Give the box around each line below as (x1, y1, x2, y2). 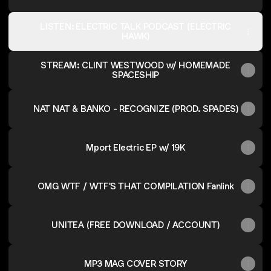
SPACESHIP (111, 69, 160, 80)
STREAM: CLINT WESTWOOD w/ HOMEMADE (41, 59, 230, 71)
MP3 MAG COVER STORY (84, 258, 187, 269)
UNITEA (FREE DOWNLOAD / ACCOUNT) (51, 219, 220, 230)
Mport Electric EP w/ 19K (86, 142, 185, 153)
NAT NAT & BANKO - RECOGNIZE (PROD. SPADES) (33, 103, 238, 114)
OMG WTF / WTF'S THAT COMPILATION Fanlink (37, 180, 234, 192)
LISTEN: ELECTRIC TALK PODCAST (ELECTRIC (39, 21, 232, 32)
